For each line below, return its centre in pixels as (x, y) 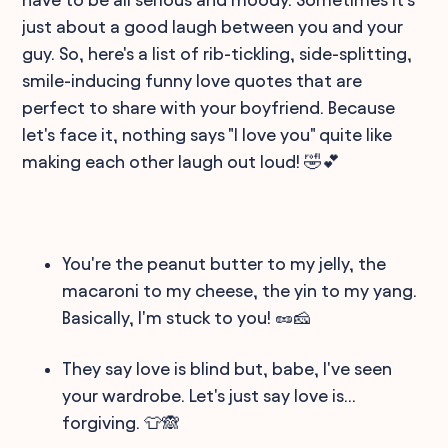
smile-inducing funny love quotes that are (192, 80)
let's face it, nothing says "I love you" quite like (207, 134)
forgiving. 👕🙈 (121, 422)
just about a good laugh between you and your (213, 26)
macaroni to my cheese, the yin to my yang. (240, 290)
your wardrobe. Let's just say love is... (209, 395)
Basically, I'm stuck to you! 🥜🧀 (187, 317)
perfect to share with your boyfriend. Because (209, 107)
